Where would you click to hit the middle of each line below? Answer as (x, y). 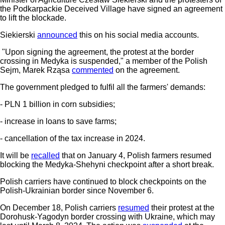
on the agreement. (147, 70)
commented (93, 70)
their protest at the (182, 207)
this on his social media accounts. (138, 35)
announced (57, 35)
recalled (45, 155)
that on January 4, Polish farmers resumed (136, 155)
